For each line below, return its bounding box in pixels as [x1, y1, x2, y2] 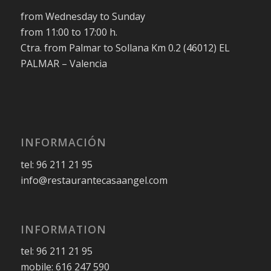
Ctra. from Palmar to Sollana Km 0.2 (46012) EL [20, 41, 230, 54]
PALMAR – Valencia [20, 56, 107, 70]
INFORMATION [20, 221, 106, 237]
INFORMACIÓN [20, 135, 106, 150]
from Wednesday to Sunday [20, 9, 145, 23]
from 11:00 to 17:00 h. [20, 25, 117, 39]
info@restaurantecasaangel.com [20, 173, 168, 187]
